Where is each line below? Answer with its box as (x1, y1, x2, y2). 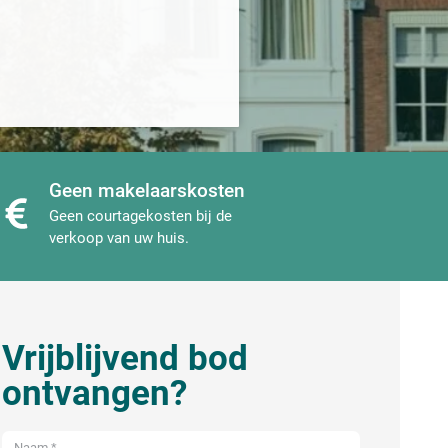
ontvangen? (2, 373, 188, 415)
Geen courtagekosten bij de (49, 207, 233, 226)
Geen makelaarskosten (49, 179, 246, 203)
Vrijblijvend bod (2, 338, 249, 380)
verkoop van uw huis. (49, 229, 190, 248)
